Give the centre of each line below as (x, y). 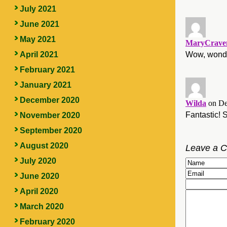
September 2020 (51, 130)
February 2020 (47, 222)
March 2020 (42, 206)
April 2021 (39, 54)
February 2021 (47, 70)
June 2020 (39, 176)
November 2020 (50, 115)
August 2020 (44, 146)
